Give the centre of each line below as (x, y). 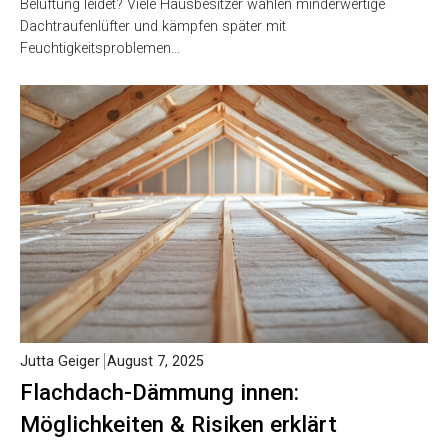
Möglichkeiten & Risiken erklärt (178, 423)
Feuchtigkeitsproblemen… (100, 48)
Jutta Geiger (60, 361)
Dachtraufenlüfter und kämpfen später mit (153, 26)
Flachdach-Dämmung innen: (159, 391)
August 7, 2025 (155, 361)
